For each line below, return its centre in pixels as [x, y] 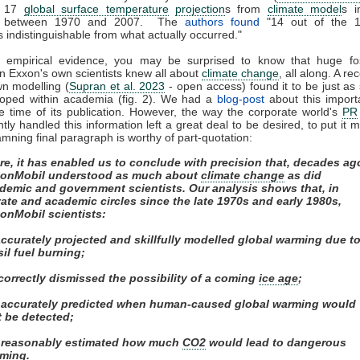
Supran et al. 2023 [117, 86]
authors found [222, 21]
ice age [278, 278]
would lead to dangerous [276, 342]
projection [200, 8]
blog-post [241, 98]
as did [303, 175]
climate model [305, 8]
